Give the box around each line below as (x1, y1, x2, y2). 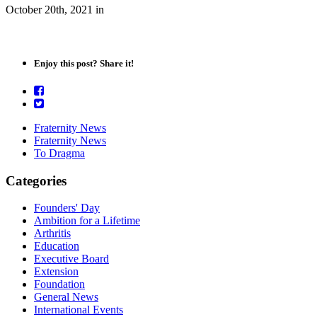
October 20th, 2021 (6, 4, 93, 16)
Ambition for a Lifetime (34, 214, 140, 227)
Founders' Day (34, 202, 100, 214)
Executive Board (34, 253, 109, 265)
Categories (6, 173, 67, 188)
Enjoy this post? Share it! (34, 57, 134, 69)
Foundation (34, 278, 85, 291)
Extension (34, 265, 79, 278)
